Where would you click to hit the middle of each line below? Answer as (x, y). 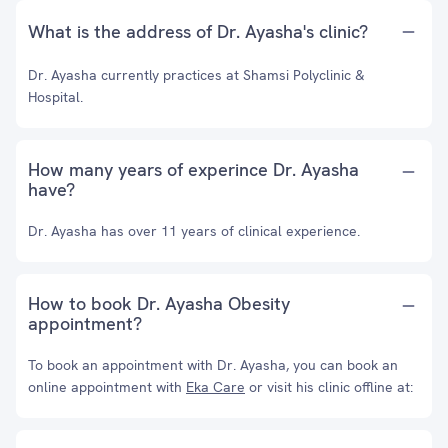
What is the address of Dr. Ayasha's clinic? (198, 31)
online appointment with (107, 387)
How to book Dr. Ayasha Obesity (159, 303)
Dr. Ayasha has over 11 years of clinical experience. (194, 231)
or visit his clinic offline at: (329, 387)
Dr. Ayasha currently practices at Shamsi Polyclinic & (196, 75)
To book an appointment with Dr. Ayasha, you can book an (213, 365)
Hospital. (55, 97)
